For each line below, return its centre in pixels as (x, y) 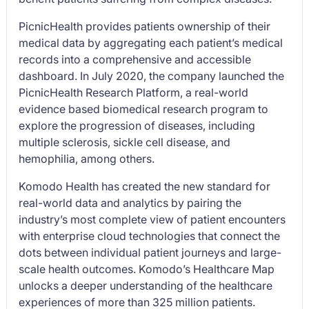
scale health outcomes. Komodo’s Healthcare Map (147, 269)
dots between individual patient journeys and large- (150, 252)
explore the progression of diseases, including (137, 126)
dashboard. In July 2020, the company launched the (152, 76)
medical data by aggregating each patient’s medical (151, 43)
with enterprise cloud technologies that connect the (150, 236)
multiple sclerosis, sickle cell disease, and (125, 142)
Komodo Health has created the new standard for (145, 186)
